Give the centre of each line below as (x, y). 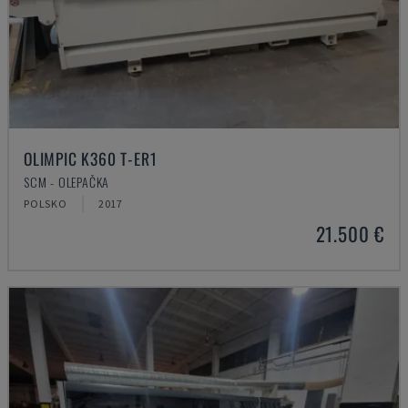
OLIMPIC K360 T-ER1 (91, 158)
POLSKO (46, 204)
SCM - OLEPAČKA (67, 182)
